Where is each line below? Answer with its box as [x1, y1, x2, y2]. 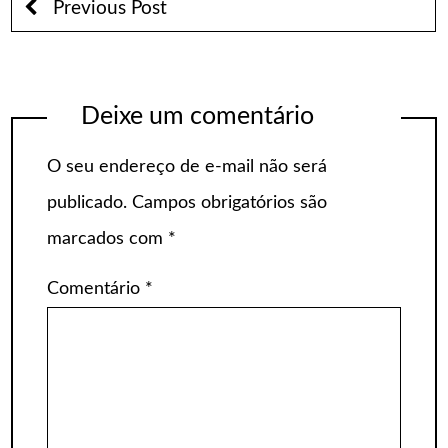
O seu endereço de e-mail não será [47, 158, 327, 177]
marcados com [47, 230, 168, 249]
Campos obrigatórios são [132, 194, 327, 213]
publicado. [47, 194, 127, 213]
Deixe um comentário [80, 103, 314, 129]
